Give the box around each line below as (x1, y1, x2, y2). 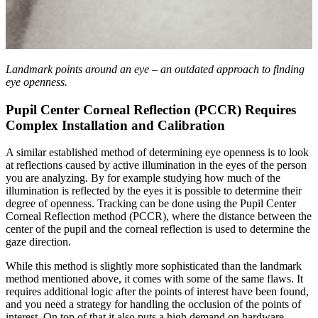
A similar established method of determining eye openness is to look (6, 146, 309, 159)
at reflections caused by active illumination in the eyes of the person (6, 159, 307, 172)
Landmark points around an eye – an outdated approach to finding (6, 62, 305, 75)
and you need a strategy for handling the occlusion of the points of (6, 298, 301, 311)
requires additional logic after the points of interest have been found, (6, 285, 309, 298)
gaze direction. (6, 236, 71, 248)
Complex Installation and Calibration (6, 117, 225, 133)
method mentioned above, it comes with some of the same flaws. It (6, 273, 303, 285)
